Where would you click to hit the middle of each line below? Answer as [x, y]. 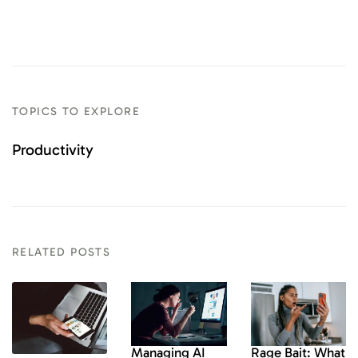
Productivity [53, 150]
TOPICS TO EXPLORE [76, 112]
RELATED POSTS [62, 253]
